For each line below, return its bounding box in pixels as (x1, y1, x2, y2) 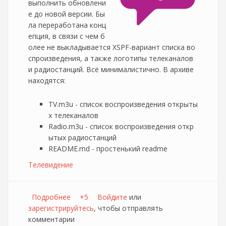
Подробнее (32, 192, 71, 202)
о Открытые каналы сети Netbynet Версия (71, 192, 216, 202)
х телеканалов (48, 110, 98, 120)
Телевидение (28, 160, 73, 169)
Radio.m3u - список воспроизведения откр (48, 122, 194, 131)
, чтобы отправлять (94, 203, 163, 213)
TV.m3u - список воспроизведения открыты (48, 99, 198, 109)
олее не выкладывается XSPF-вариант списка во (28, 42, 195, 52)
